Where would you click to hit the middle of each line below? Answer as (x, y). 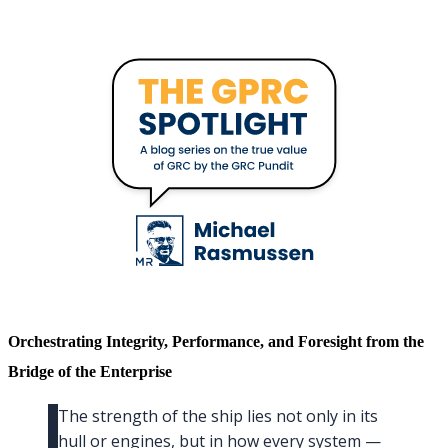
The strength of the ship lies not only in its (218, 415)
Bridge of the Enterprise (90, 371)
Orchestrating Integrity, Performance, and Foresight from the (216, 341)
